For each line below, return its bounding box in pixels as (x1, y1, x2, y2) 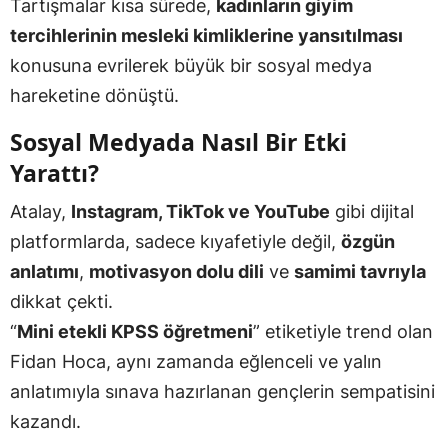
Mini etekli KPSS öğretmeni (17, 320, 253, 342)
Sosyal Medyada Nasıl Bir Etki (10, 125, 347, 158)
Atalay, (10, 200, 71, 222)
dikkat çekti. (10, 290, 113, 312)
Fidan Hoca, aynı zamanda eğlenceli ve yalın (10, 350, 382, 372)
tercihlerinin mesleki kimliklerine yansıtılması (10, 24, 403, 46)
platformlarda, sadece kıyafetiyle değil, (10, 230, 341, 252)
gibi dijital (330, 200, 414, 222)
